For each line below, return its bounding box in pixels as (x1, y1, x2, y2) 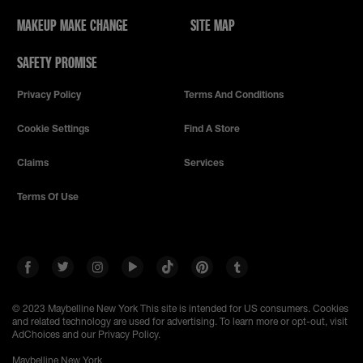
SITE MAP (190, 15, 235, 36)
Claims (17, 156, 49, 169)
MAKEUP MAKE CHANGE (17, 15, 128, 36)
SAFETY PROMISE (17, 52, 97, 73)
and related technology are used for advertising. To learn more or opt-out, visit (12, 315, 348, 328)
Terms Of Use (17, 190, 79, 203)
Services (184, 156, 224, 169)
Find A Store (184, 122, 240, 135)
